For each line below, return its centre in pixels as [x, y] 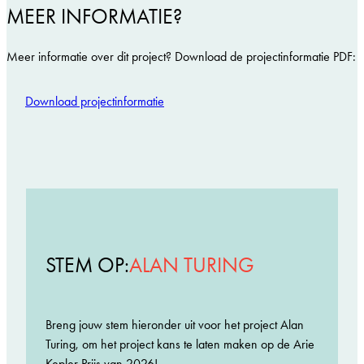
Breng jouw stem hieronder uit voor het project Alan [175, 325]
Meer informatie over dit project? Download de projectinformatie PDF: [181, 56]
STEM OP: [87, 265]
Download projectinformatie [95, 102]
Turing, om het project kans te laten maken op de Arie [180, 344]
